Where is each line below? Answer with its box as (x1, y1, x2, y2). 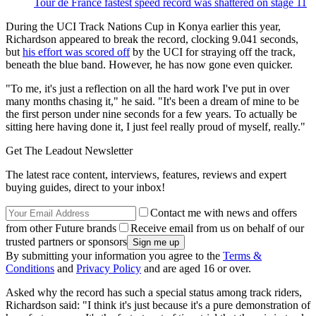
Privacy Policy (76, 262, 141, 274)
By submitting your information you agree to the (6, 249, 223, 262)
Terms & (223, 249, 262, 262)
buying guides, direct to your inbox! (6, 181, 165, 193)
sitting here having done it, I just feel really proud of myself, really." (6, 120, 305, 133)
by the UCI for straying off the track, (130, 45, 296, 58)
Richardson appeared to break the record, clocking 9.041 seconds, (6, 32, 298, 45)
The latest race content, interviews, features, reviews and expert (6, 168, 286, 181)
